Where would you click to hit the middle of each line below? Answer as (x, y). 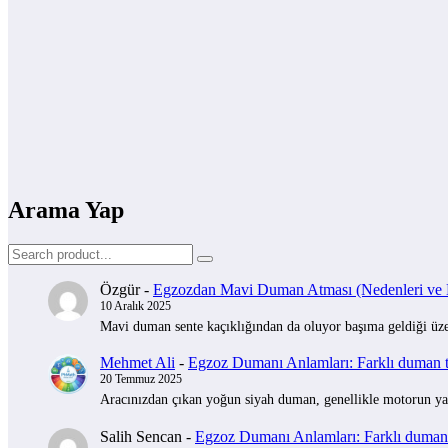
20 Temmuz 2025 (141, 379)
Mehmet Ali (137, 363)
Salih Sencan (141, 436)
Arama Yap (66, 209)
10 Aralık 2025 (135, 305)
